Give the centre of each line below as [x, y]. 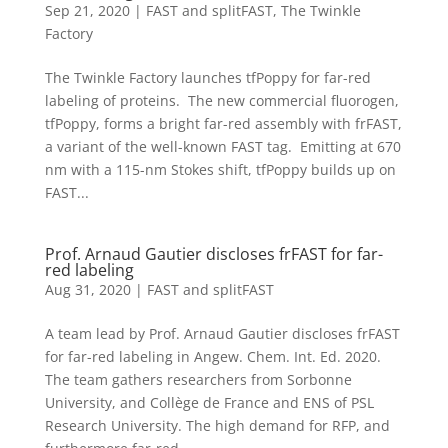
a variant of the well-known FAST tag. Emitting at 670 [222, 146]
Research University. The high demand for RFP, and [217, 425]
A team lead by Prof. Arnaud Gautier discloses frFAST [222, 333]
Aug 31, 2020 [87, 289]
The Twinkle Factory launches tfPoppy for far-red [207, 77]
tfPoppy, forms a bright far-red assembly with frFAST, [223, 123]
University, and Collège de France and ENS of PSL [209, 402]
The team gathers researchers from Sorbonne [198, 379]
